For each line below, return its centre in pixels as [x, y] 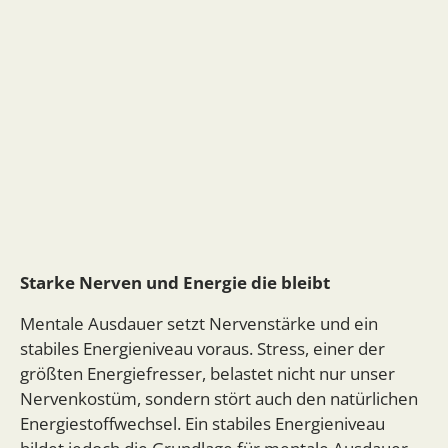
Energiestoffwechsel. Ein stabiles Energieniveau [202, 424]
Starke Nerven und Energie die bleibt [175, 283]
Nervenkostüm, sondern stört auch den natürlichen [219, 399]
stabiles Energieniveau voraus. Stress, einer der [202, 349]
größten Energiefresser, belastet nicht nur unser [207, 374]
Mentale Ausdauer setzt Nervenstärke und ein [199, 324]
